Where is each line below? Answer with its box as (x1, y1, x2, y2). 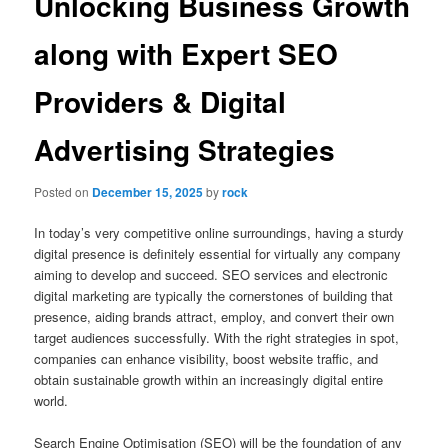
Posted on (34, 182, 93, 200)
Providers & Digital (34, 81, 287, 123)
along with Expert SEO (34, 33, 339, 75)
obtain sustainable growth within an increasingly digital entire (34, 369, 384, 389)
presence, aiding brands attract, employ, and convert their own (34, 306, 395, 326)
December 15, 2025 (92, 182, 204, 201)
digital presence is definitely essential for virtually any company (34, 243, 402, 263)
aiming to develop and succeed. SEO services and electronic (34, 264, 389, 284)
